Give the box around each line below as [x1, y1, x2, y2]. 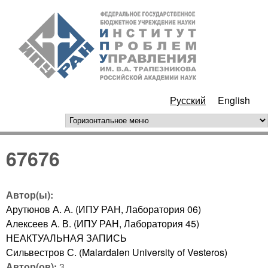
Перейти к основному [89, 2, 184, 16]
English [218, 93, 250, 107]
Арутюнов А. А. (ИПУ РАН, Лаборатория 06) [6, 202, 201, 216]
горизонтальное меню [71, 115, 190, 130]
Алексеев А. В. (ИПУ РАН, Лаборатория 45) [6, 216, 199, 230]
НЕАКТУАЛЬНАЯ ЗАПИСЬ [6, 230, 127, 245]
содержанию [108, 22, 165, 35]
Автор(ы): [6, 187, 56, 202]
